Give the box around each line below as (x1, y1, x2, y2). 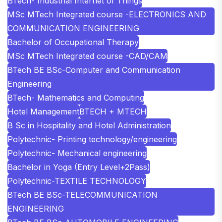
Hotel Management (7, 107, 79, 117)
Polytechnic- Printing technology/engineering (7, 134, 177, 145)
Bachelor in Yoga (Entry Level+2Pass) (7, 162, 150, 172)
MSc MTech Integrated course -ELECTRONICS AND (7, 9, 206, 20)
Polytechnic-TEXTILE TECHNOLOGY (7, 176, 146, 186)
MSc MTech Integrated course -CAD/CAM (7, 51, 167, 61)
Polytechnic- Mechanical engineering (7, 148, 147, 159)
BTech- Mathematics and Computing (7, 93, 144, 103)
